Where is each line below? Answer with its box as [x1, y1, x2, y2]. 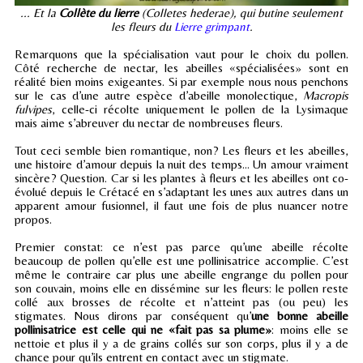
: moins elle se [271, 322, 349, 337]
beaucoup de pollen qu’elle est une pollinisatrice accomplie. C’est [15, 254, 348, 268]
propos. [15, 212, 52, 227]
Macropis [303, 88, 348, 103]
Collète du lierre [59, 6, 139, 20]
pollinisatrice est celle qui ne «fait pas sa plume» [15, 322, 272, 337]
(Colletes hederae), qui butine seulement [139, 6, 343, 20]
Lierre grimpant [173, 19, 250, 34]
